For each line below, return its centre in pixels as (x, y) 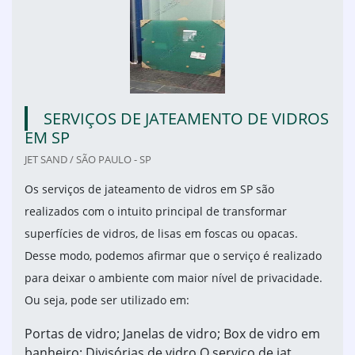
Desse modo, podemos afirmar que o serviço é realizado (173, 256)
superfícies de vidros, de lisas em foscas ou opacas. (161, 234)
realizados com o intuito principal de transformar (156, 212)
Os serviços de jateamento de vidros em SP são (149, 189)
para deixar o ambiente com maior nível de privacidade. (174, 278)
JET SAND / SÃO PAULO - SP (88, 160)
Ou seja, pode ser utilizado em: (107, 300)
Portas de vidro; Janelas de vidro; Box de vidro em (172, 334)
